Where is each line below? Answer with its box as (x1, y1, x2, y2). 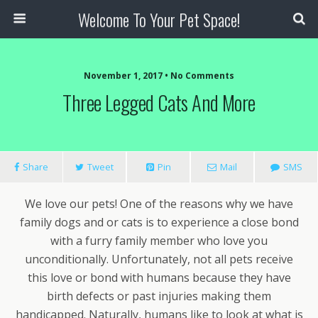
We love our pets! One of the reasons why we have (25, 196, 293, 212)
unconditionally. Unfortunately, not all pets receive (25, 251, 293, 267)
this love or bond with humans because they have (27, 270, 291, 285)
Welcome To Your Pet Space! (78, 6, 240, 32)
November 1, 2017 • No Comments (84, 70, 234, 82)
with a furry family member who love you (50, 233, 268, 248)
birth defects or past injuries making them (47, 288, 271, 304)
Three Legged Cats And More (62, 87, 256, 117)
